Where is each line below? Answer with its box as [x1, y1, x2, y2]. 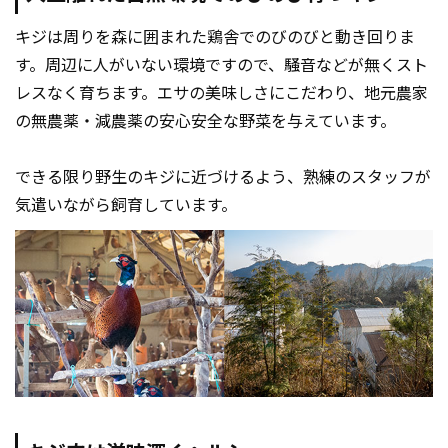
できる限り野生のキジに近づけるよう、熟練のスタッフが [15, 168, 431, 188]
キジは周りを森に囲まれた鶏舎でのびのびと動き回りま [15, 28, 415, 48]
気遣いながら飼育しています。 [15, 196, 237, 216]
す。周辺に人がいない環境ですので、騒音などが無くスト [15, 56, 428, 76]
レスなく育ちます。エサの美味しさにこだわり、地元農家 [15, 84, 428, 104]
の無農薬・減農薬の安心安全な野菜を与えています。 [15, 112, 396, 132]
